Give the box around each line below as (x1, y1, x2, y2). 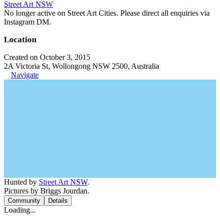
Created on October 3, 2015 (4, 53, 90, 61)
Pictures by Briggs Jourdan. (4, 186, 89, 195)
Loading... (4, 205, 36, 214)
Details (48, 196, 68, 204)
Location (4, 34, 36, 44)
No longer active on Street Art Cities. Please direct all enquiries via (4, 8, 210, 17)
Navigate (11, 70, 39, 79)
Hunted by (4, 177, 39, 186)
